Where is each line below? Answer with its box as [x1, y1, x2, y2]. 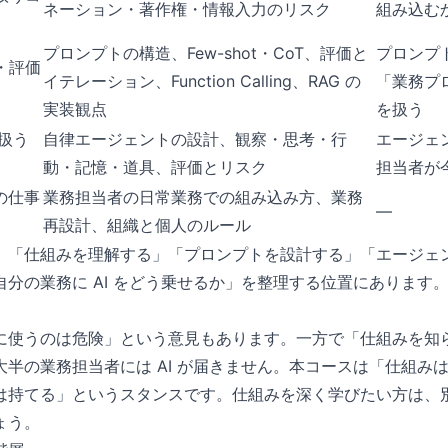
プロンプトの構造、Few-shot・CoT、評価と [43, 43, 368, 63]
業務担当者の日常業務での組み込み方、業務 [43, 187, 363, 207]
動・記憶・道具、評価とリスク [43, 157, 267, 177]
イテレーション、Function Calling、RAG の [43, 71, 361, 91]
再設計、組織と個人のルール [43, 215, 251, 235]
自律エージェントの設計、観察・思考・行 [43, 129, 347, 149]
